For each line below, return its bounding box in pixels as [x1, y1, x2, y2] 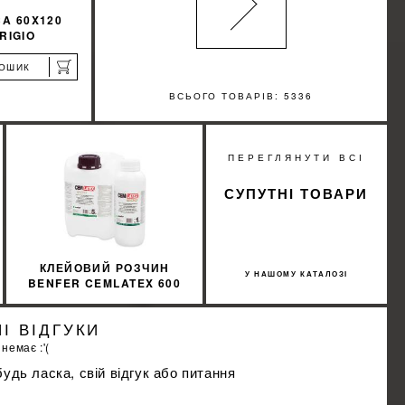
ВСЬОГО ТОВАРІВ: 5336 [169, 89, 313, 102]
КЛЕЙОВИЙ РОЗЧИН [39, 259, 170, 276]
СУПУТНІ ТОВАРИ [224, 183, 369, 203]
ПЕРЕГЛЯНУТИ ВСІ [227, 150, 365, 164]
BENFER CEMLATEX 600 [27, 274, 182, 291]
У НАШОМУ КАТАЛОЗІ [244, 268, 349, 278]
